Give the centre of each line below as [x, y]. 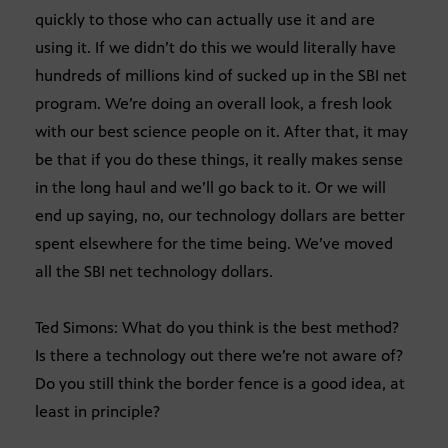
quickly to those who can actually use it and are [205, 19]
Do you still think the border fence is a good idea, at [220, 383]
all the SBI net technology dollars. [154, 271]
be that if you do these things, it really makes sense [219, 159]
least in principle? [97, 411]
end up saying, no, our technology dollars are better [220, 215]
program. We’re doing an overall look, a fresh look [213, 103]
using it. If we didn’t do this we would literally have [215, 47]
